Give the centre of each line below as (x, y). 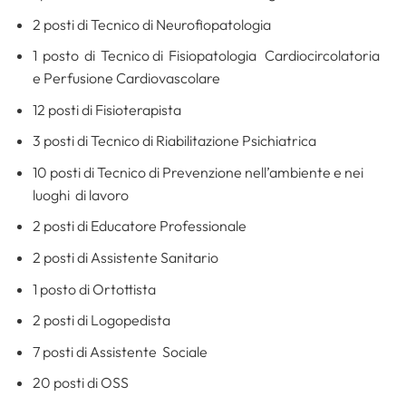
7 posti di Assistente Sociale (120, 351)
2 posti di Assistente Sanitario (125, 258)
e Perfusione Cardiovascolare (126, 78)
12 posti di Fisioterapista (106, 109)
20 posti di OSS (80, 383)
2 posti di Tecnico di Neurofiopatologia (151, 24)
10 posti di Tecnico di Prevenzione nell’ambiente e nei (198, 172)
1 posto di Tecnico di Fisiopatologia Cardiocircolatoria (208, 56)
